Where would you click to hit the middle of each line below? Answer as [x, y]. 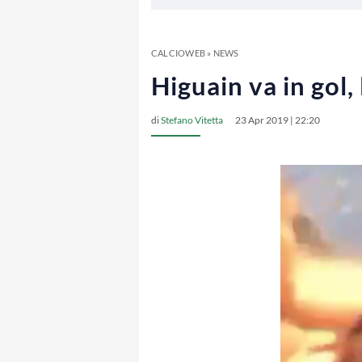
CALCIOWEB [178, 53]
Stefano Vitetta [192, 120]
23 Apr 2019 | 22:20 [278, 120]
